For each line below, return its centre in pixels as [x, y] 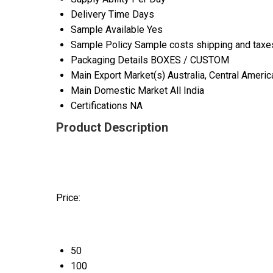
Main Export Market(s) [118, 76]
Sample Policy [101, 45]
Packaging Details [109, 60]
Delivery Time [100, 15]
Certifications [99, 106]
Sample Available [108, 30]
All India [187, 91]
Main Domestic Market [119, 91]
